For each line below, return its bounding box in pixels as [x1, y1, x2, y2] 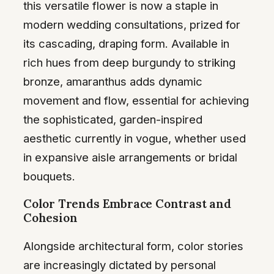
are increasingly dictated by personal [23, 257, 216, 272]
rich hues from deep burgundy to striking [23, 55, 235, 69]
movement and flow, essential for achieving [23, 93, 249, 107]
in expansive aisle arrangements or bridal [23, 150, 237, 164]
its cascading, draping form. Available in [23, 36, 229, 50]
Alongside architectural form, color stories [23, 239, 243, 253]
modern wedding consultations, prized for [23, 17, 240, 31]
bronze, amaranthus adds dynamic [23, 74, 202, 88]
